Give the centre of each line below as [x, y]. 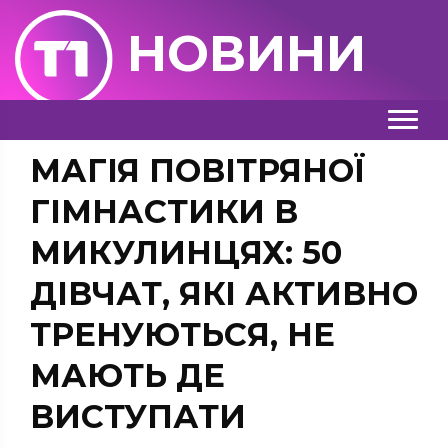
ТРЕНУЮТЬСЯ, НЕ [182, 334]
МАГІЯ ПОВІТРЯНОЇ [197, 170]
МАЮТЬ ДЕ [127, 375]
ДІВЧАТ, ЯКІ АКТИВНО [224, 293]
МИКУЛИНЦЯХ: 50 [186, 252]
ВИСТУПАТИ [138, 416]
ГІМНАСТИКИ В [164, 211]
